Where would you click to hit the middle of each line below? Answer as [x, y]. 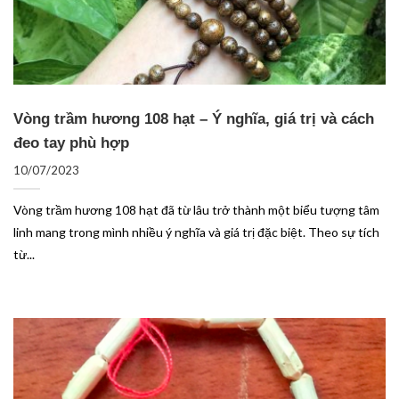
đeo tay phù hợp [71, 142]
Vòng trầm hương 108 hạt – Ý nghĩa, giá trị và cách [194, 118]
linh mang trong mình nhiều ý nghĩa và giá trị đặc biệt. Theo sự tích [196, 232]
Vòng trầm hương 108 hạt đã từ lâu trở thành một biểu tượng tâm [196, 209]
